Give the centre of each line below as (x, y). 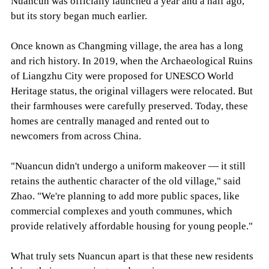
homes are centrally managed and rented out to (110, 121)
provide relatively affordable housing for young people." (131, 226)
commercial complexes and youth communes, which (121, 211)
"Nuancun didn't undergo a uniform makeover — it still (128, 166)
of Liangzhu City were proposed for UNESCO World (122, 76)
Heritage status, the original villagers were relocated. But (131, 91)
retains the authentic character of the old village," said (125, 181)
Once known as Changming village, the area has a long (127, 46)
